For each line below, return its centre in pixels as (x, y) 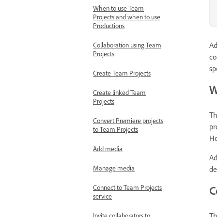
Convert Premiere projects (128, 122)
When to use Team (118, 10)
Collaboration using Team (127, 46)
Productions (109, 27)
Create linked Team (119, 94)
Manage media (114, 170)
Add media (108, 150)
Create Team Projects (122, 75)
